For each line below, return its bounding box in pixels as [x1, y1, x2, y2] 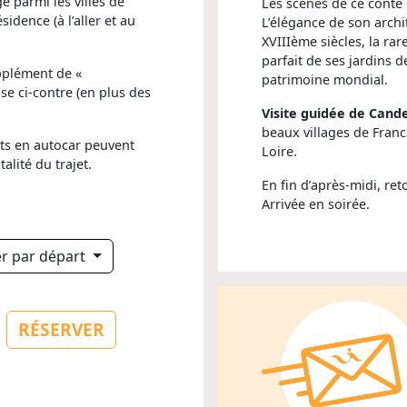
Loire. [262, 142, 297, 160]
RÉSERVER [17, 317, 104, 342]
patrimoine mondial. [262, 70, 388, 88]
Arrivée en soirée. [262, 194, 370, 213]
